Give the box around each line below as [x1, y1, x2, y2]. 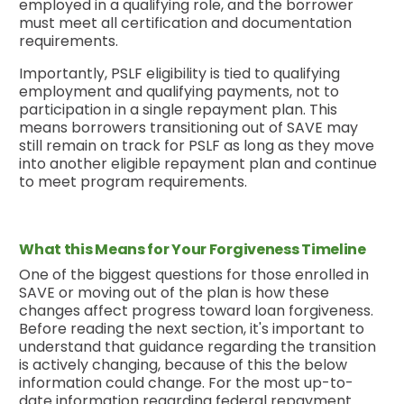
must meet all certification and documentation [19, 12, 353, 33]
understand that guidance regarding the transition [19, 335, 377, 357]
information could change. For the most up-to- [19, 372, 354, 393]
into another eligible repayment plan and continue [19, 152, 378, 174]
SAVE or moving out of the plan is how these [19, 281, 330, 303]
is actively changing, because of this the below [19, 353, 348, 375]
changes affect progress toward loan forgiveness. [19, 299, 374, 321]
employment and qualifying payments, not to [19, 80, 340, 102]
